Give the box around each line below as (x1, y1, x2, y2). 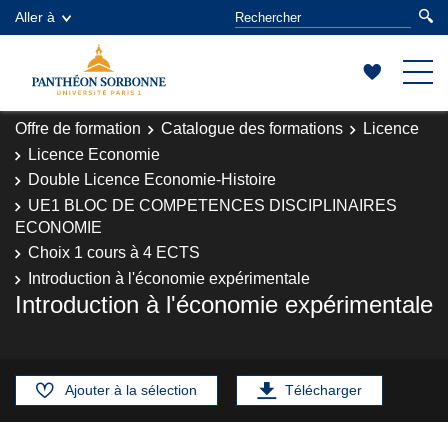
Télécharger (285, 382, 362, 398)
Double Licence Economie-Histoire (28, 171, 276, 188)
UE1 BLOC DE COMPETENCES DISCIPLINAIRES (28, 196, 397, 214)
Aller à (15, 9, 55, 25)
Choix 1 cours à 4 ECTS (28, 244, 200, 261)
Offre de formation (15, 120, 141, 137)
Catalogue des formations (161, 120, 343, 137)
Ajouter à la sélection (65, 382, 197, 398)
